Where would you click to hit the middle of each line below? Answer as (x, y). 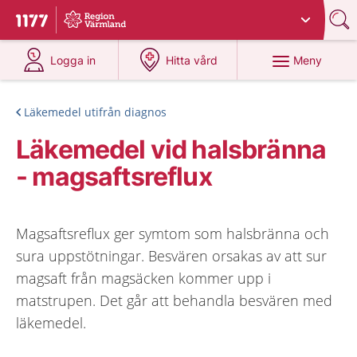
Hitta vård (192, 60)
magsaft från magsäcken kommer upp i (143, 278)
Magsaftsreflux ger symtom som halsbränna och (173, 233)
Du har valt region (116, 14)
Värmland (188, 14)
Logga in (73, 60)
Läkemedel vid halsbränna (171, 149)
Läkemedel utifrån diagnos (95, 112)
